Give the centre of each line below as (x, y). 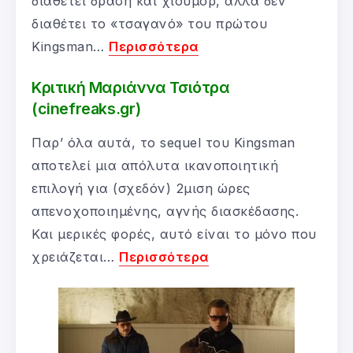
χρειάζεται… (75, 256)
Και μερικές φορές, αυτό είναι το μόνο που (174, 234)
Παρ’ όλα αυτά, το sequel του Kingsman (163, 142)
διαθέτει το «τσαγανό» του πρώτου (149, 23)
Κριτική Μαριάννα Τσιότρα (131, 87)
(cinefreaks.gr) (86, 108)
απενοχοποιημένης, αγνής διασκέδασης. (165, 211)
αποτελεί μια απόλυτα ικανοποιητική (155, 165)
